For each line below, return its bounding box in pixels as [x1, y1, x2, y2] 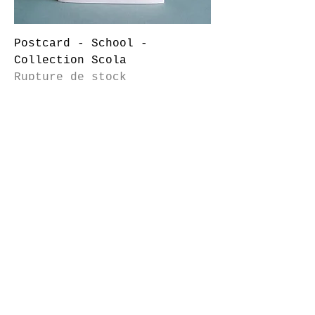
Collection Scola [14, 54, 127, 67]
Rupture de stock [14, 71, 127, 84]
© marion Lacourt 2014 [7, 115, 140, 127]
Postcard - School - [14, 37, 148, 50]
